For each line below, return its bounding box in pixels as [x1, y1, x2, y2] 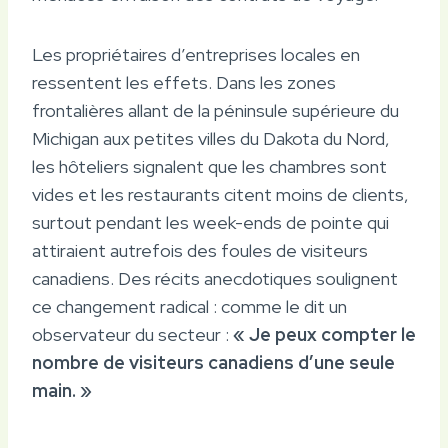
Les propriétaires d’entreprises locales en [32, 42, 360, 66]
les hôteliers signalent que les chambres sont [32, 154, 387, 178]
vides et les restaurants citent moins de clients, [32, 182, 409, 206]
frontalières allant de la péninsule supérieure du [32, 98, 399, 122]
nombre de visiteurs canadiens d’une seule [32, 350, 395, 374]
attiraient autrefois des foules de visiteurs [32, 238, 368, 262]
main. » [32, 378, 92, 402]
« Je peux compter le [233, 322, 416, 346]
